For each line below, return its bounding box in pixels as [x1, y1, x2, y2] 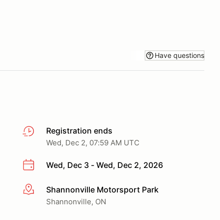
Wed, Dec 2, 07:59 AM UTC [46, 138, 139, 147]
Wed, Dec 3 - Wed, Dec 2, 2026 [46, 160, 163, 170]
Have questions [155, 51, 204, 59]
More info [22, 185, 58, 195]
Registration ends [46, 126, 112, 136]
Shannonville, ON [46, 196, 106, 206]
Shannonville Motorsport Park [46, 184, 159, 194]
